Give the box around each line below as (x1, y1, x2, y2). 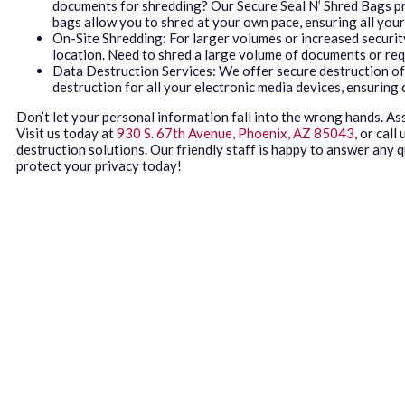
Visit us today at (16, 124, 117, 141)
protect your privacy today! (16, 156, 182, 174)
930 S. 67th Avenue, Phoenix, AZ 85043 (117, 124, 354, 141)
